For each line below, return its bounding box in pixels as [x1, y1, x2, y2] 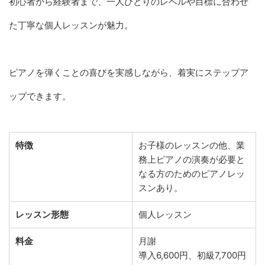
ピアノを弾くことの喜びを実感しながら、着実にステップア [9, 66, 248, 78]
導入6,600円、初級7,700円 [138, 249, 246, 261]
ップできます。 [9, 90, 71, 102]
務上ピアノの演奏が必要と [138, 153, 245, 165]
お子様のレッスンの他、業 [138, 139, 245, 151]
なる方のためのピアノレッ [138, 167, 245, 179]
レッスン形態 [15, 208, 69, 220]
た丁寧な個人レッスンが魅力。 [9, 19, 133, 31]
